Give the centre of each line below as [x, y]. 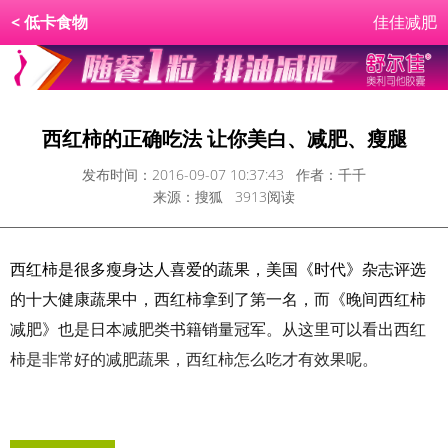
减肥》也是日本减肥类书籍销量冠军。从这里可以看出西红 [218, 329]
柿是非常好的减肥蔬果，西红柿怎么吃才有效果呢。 [194, 359]
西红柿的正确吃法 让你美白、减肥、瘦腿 [224, 139]
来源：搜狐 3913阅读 [224, 197]
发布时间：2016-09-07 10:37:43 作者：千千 [224, 175]
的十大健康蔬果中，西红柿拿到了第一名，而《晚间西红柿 [218, 299]
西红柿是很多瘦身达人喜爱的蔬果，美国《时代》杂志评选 [218, 269]
